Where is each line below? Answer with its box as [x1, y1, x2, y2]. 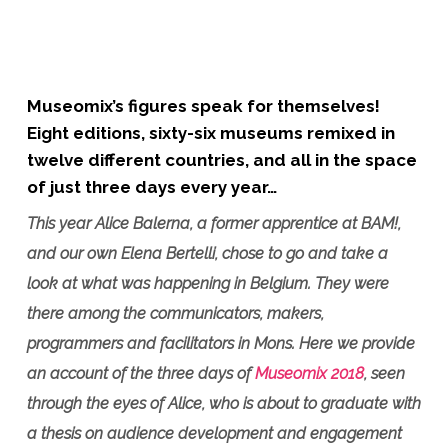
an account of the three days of [26, 364, 255, 383]
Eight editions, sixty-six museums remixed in [26, 123, 395, 143]
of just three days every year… [26, 177, 277, 197]
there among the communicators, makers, [26, 304, 324, 323]
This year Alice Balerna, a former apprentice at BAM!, [26, 214, 401, 233]
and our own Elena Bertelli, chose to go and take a [26, 244, 388, 263]
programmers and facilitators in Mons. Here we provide [26, 334, 415, 353]
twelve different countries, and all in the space [26, 150, 417, 170]
